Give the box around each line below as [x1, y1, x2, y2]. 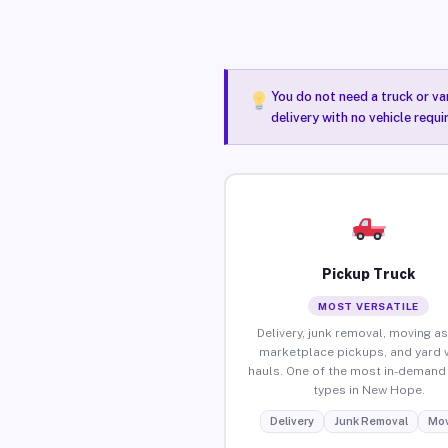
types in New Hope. [312, 382, 425, 397]
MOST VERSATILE [318, 299, 420, 312]
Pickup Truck [322, 265, 416, 282]
